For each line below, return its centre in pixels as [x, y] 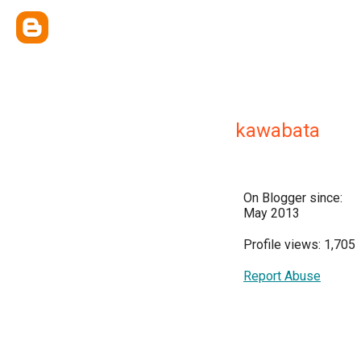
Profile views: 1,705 [299, 245]
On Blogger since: [293, 198]
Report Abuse [282, 276]
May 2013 [272, 213]
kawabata [278, 131]
